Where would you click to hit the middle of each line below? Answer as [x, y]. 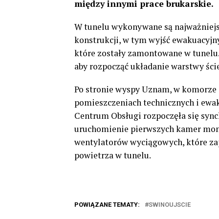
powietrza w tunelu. [113, 155]
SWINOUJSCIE [170, 205]
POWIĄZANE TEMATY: [107, 205]
